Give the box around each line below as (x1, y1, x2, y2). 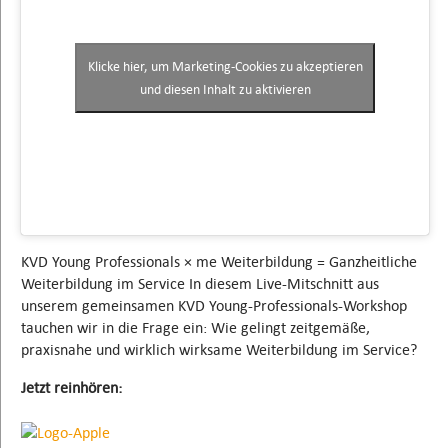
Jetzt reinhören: (21, 378, 122, 398)
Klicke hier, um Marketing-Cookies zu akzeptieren (87, 57, 363, 75)
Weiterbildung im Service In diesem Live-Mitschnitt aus (21, 274, 379, 294)
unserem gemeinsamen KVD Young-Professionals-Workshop (21, 296, 407, 316)
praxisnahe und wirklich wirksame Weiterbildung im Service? (21, 340, 417, 360)
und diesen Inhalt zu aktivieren (139, 80, 311, 98)
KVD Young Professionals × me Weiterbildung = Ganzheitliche (21, 252, 417, 272)
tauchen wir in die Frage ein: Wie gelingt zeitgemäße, (21, 318, 370, 338)
